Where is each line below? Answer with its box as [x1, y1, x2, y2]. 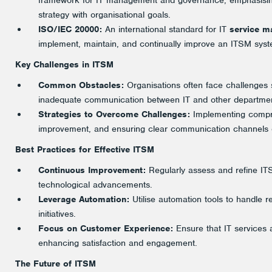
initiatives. [38, 208, 76, 219]
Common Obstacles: [38, 80, 124, 90]
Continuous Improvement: [38, 165, 146, 175]
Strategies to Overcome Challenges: [38, 109, 190, 120]
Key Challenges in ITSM [15, 59, 114, 70]
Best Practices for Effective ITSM [15, 144, 154, 155]
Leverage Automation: [38, 194, 129, 205]
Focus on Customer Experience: [38, 223, 173, 234]
